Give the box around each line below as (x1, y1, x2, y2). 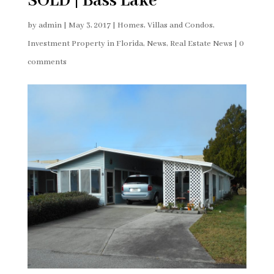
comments (27, 57, 67, 68)
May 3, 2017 (68, 20, 111, 31)
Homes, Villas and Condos (117, 20, 213, 31)
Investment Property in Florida (27, 39, 143, 50)
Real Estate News (169, 39, 232, 50)
